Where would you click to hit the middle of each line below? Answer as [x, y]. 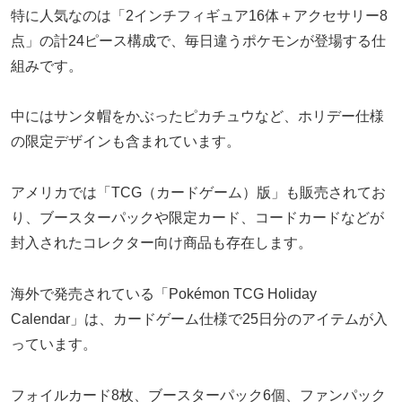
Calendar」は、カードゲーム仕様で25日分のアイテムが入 [199, 319]
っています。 [54, 344]
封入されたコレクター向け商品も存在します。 [162, 243]
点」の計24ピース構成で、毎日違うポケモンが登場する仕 [198, 40]
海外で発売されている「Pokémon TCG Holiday [164, 293]
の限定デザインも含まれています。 [126, 142]
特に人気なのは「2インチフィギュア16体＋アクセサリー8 [199, 15]
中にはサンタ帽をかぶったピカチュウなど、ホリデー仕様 [197, 117]
